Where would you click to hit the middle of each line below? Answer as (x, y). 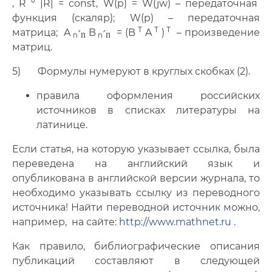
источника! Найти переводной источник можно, (136, 207)
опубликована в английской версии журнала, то (136, 178)
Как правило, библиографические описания (136, 246)
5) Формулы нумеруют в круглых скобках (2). (131, 71)
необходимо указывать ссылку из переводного (136, 193)
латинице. (62, 125)
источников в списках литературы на (148, 110)
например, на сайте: (66, 222)
